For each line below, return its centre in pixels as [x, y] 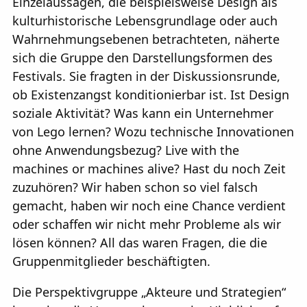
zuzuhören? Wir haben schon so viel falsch [135, 187]
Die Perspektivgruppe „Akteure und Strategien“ [149, 292]
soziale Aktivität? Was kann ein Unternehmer [143, 113]
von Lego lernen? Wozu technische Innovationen [153, 132]
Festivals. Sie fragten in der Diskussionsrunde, [146, 76]
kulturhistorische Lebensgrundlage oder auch [145, 21]
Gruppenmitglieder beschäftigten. [111, 261]
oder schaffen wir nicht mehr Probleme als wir [147, 224]
